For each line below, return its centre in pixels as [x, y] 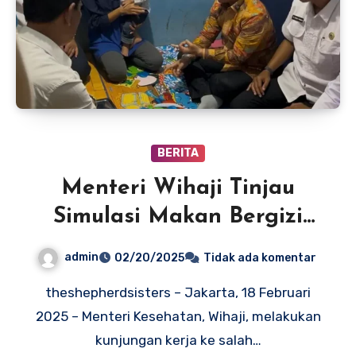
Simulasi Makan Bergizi [178, 217]
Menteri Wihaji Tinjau [178, 189]
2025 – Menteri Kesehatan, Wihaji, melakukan [178, 317]
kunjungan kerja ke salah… [178, 341]
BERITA [178, 153]
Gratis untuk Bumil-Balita [178, 246]
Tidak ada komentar [259, 258]
